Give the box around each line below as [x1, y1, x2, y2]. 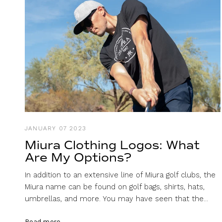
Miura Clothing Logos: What [25, 137, 200, 153]
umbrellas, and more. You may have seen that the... [25, 194, 209, 203]
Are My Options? [25, 150, 131, 165]
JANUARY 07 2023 [25, 124, 86, 132]
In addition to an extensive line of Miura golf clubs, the [25, 170, 216, 179]
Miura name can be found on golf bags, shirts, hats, [25, 182, 205, 191]
